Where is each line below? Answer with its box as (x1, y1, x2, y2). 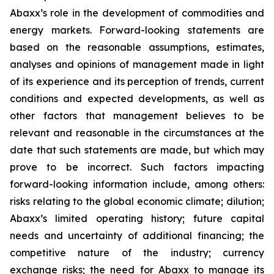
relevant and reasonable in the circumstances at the (10, 127, 264, 139)
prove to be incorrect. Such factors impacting (10, 161, 264, 173)
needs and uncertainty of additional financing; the (10, 229, 264, 242)
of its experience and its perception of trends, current (10, 75, 264, 87)
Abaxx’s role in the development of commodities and (10, 7, 264, 19)
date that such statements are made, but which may (10, 144, 264, 156)
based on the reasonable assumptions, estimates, (10, 41, 264, 53)
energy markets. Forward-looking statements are (10, 24, 264, 36)
